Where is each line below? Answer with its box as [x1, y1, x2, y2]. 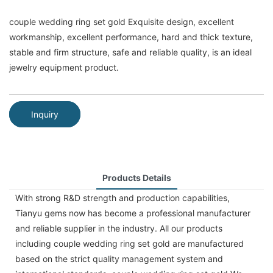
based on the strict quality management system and [15, 253, 223, 264]
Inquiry [31, 108, 58, 119]
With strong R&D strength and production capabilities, [15, 192, 230, 203]
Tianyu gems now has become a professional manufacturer [15, 207, 250, 218]
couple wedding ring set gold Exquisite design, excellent [9, 16, 234, 27]
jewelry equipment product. [9, 62, 119, 73]
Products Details [102, 172, 171, 183]
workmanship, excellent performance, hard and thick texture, [9, 32, 253, 43]
